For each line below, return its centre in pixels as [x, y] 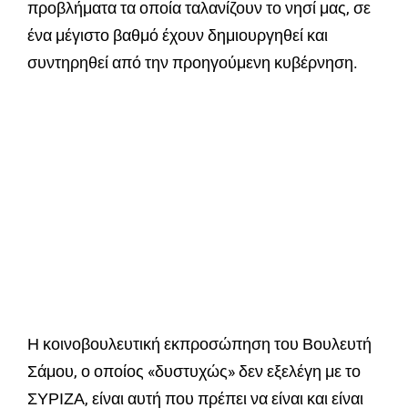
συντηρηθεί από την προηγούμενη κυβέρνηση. [193, 63]
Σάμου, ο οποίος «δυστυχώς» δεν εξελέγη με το [194, 372]
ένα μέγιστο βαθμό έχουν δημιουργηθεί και [178, 36]
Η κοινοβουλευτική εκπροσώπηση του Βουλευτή [199, 344]
